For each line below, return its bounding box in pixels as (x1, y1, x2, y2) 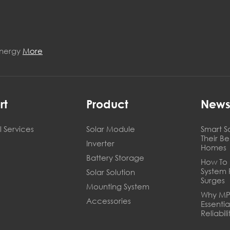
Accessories (86, 196, 131, 206)
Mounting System (86, 181, 150, 191)
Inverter (86, 138, 115, 148)
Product (86, 98, 129, 111)
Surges (200, 175, 225, 185)
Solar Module (86, 124, 136, 134)
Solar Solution (86, 167, 136, 177)
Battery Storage (86, 152, 145, 163)
